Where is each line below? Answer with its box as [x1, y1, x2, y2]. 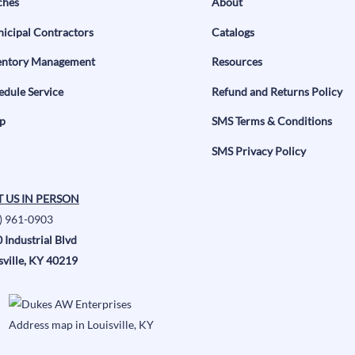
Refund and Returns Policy [211, 84, 342, 98]
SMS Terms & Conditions [211, 114, 332, 128]
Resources [211, 55, 262, 69]
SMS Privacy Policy [211, 143, 306, 158]
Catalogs [211, 25, 254, 39]
